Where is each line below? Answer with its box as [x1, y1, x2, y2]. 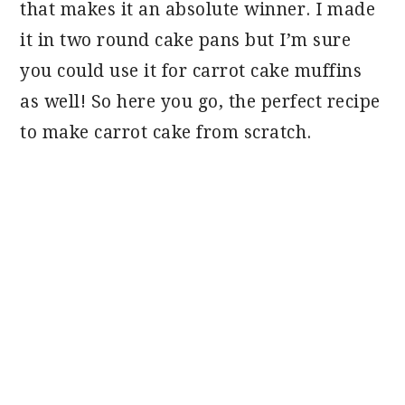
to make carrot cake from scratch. [20, 122, 312, 143]
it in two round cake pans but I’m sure [20, 30, 352, 51]
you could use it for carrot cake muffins [20, 61, 363, 81]
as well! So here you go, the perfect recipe [20, 91, 381, 112]
